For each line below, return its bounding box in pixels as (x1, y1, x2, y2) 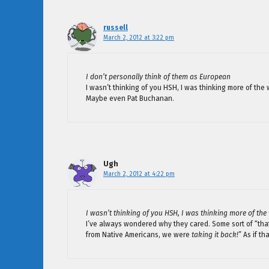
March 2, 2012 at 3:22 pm (103, 34, 174, 42)
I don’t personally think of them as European (86, 73, 231, 82)
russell (103, 23, 128, 32)
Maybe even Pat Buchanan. (86, 94, 174, 103)
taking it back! (192, 231, 238, 240)
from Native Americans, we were (86, 231, 192, 240)
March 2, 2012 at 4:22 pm (103, 170, 175, 178)
